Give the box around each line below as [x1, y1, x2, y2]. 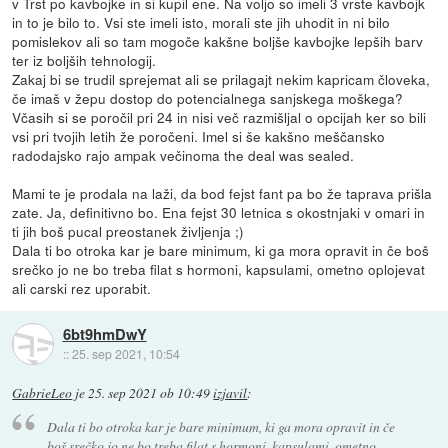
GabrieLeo [12, 384, 73, 403]
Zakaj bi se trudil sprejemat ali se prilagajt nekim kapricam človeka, [12, 69, 431, 90]
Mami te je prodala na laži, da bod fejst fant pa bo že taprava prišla [12, 183, 433, 204]
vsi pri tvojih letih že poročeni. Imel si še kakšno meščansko [12, 126, 386, 147]
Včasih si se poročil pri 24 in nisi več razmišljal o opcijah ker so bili [12, 107, 427, 128]
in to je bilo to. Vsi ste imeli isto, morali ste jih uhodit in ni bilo [12, 12, 391, 33]
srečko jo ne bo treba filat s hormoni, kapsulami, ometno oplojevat [12, 259, 426, 280]
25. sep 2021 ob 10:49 [88, 384, 211, 403]
